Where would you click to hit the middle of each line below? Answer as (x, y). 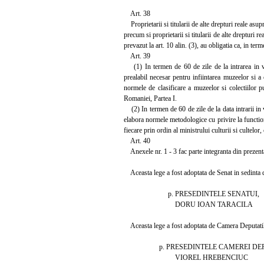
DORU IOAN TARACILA (188, 204)
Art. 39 (137, 56)
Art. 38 (137, 13)
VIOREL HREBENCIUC (186, 257)
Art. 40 (137, 141)
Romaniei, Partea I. (150, 98)
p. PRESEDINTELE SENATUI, (192, 194)
